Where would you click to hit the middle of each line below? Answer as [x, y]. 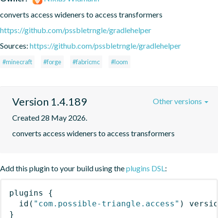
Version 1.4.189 [50, 101]
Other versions [178, 101]
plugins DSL [145, 168]
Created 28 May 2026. [50, 117]
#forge [52, 62]
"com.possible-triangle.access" [107, 203]
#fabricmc [86, 62]
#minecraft [17, 62]
